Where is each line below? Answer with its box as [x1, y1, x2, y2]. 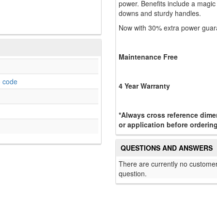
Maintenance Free [119, 52, 178, 62]
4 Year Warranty [119, 81, 170, 91]
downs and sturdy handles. [119, 8, 201, 18]
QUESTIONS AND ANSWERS [121, 143, 213, 153]
